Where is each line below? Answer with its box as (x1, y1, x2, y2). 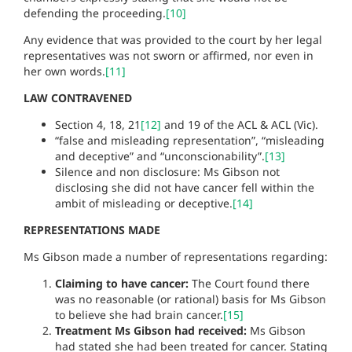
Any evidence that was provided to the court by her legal (24, 31, 322, 47)
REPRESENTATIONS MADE (24, 222, 160, 237)
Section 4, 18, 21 (55, 116, 141, 132)
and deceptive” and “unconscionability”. (55, 148, 265, 163)
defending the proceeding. (24, 5, 166, 20)
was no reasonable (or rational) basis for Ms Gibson (55, 291, 326, 306)
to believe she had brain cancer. (55, 306, 223, 322)
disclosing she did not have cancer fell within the (55, 179, 314, 195)
